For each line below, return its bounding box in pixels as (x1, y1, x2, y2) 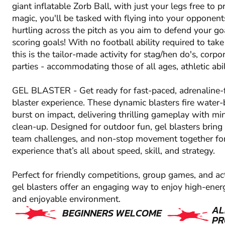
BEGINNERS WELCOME (62, 205, 162, 221)
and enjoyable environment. (12, 193, 121, 205)
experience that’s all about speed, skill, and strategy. (12, 145, 215, 157)
